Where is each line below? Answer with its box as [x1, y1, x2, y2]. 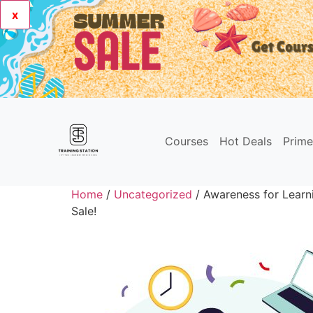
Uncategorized [114, 187, 192, 201]
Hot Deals [219, 134, 272, 148]
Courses [165, 134, 208, 148]
